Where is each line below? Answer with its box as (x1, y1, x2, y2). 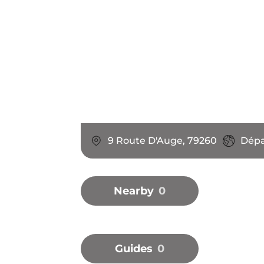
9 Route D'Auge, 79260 (108, 134, 217, 146)
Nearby (114, 184, 154, 197)
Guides (115, 242, 153, 255)
